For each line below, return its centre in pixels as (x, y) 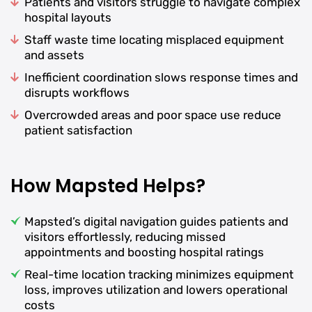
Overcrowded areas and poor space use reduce (153, 115)
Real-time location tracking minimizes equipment (159, 274)
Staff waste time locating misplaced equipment (154, 40)
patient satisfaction (78, 130)
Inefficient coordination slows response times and (161, 77)
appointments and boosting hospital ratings (144, 252)
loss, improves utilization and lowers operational (156, 290)
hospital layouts (68, 17)
